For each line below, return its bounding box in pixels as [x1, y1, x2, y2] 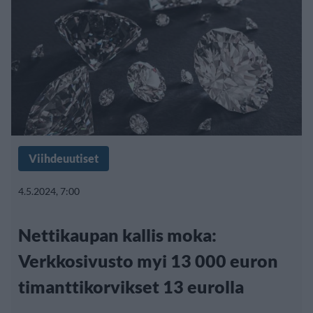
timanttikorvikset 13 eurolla [18, 276, 244, 298]
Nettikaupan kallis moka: [18, 224, 217, 246]
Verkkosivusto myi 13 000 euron [18, 250, 278, 272]
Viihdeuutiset [29, 152, 99, 166]
